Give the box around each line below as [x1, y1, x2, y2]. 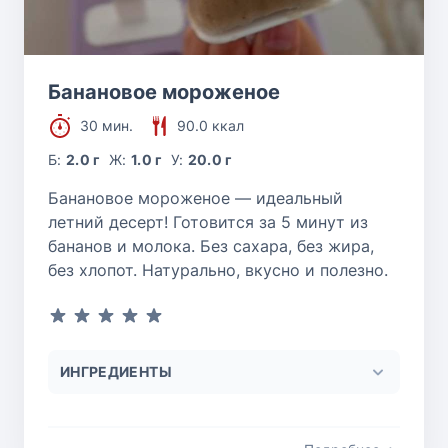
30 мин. [80, 116, 133, 134]
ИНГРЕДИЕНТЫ [60, 362, 172, 380]
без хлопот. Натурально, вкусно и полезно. [48, 259, 388, 280]
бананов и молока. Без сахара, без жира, [48, 235, 374, 256]
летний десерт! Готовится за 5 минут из [48, 211, 368, 232]
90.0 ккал [177, 116, 244, 134]
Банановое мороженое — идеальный [48, 187, 343, 208]
